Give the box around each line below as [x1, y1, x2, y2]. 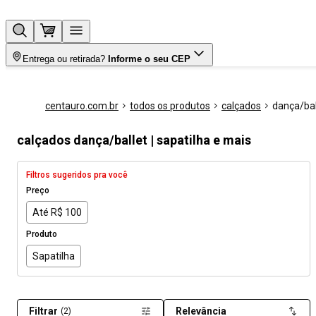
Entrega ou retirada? [23, 54, 105, 64]
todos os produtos [130, 100, 210, 111]
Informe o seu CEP [108, 54, 190, 64]
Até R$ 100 [32, 206, 82, 218]
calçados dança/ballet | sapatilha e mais [17, 133, 251, 147]
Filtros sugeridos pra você [26, 170, 128, 180]
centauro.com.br [45, 100, 119, 111]
